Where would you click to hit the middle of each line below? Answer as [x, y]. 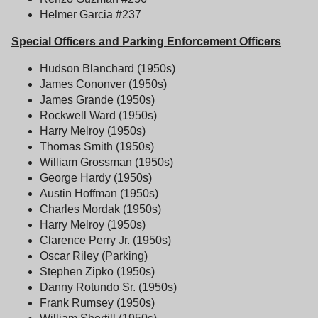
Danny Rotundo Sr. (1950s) [108, 287]
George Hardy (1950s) [96, 177]
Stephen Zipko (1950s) [97, 271]
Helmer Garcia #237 [91, 14]
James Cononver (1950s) [103, 84]
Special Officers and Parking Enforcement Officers [146, 41]
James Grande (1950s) [97, 99]
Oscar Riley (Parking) [94, 256]
